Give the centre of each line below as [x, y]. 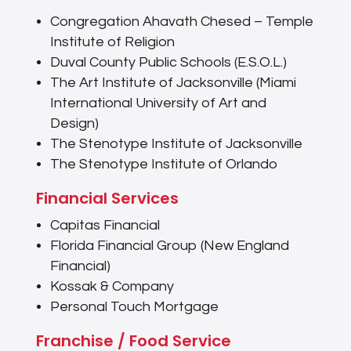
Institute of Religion [112, 42]
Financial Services [107, 199]
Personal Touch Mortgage [134, 307]
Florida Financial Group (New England [169, 246]
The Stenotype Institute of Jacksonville [176, 144]
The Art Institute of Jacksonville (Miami [173, 83]
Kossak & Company [112, 287]
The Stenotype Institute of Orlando [163, 165]
